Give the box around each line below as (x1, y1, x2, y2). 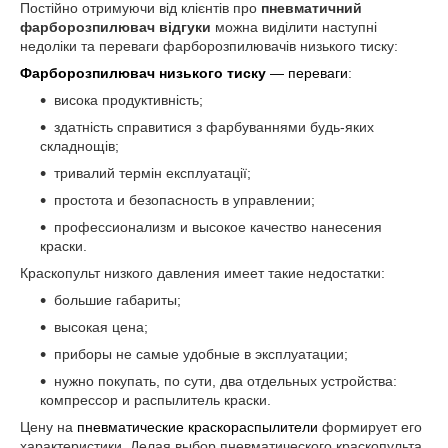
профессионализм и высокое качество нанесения (54, 219, 382, 236)
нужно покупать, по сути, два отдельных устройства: (54, 373, 397, 390)
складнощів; (40, 138, 119, 155)
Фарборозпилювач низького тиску (20, 65, 266, 82)
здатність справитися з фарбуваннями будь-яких (54, 119, 374, 136)
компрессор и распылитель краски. (40, 392, 275, 409)
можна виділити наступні (211, 19, 377, 36)
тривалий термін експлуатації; (54, 165, 251, 182)
